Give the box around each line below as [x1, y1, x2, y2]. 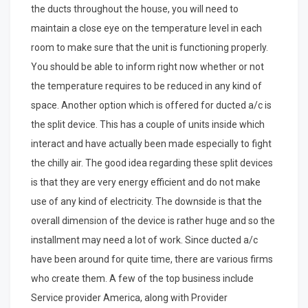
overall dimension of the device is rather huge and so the [31, 215, 275, 227]
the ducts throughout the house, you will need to [31, 3, 239, 15]
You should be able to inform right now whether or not [31, 61, 264, 73]
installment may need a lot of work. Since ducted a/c [31, 234, 258, 246]
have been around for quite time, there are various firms [31, 254, 273, 265]
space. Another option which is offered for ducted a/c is [31, 100, 272, 111]
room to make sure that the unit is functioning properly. [31, 42, 268, 54]
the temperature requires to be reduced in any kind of [31, 80, 262, 92]
